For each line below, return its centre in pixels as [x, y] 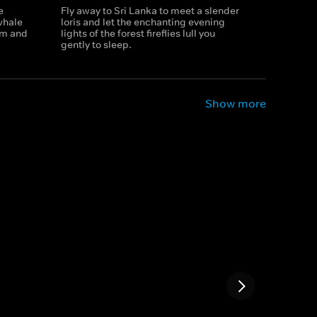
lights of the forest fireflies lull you [138, 33]
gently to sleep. [96, 45]
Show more [236, 103]
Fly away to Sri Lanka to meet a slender [150, 11]
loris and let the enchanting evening [143, 22]
